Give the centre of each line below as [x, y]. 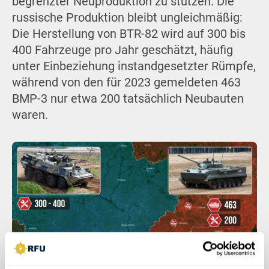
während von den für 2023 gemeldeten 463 [126, 82]
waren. [30, 115]
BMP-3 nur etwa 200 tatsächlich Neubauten [128, 98]
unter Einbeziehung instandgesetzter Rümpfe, [134, 66]
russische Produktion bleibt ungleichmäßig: [127, 17]
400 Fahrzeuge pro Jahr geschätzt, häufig [122, 50]
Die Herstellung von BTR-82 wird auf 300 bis [128, 34]
